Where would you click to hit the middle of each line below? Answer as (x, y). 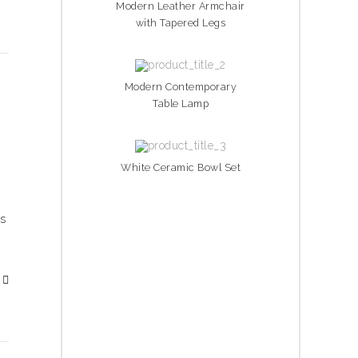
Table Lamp (181, 103)
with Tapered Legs (181, 23)
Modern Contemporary (181, 87)
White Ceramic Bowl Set (181, 167)
